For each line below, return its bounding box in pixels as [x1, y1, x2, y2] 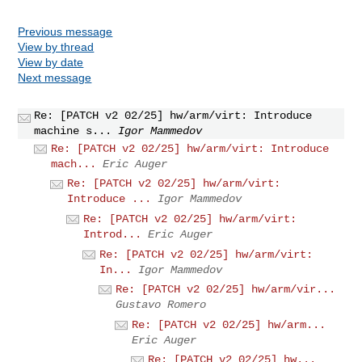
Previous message [18, 24, 113, 38]
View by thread [18, 40, 95, 53]
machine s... [34, 124, 112, 137]
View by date [18, 55, 84, 69]
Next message [18, 70, 92, 84]
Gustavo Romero [116, 298, 207, 312]
